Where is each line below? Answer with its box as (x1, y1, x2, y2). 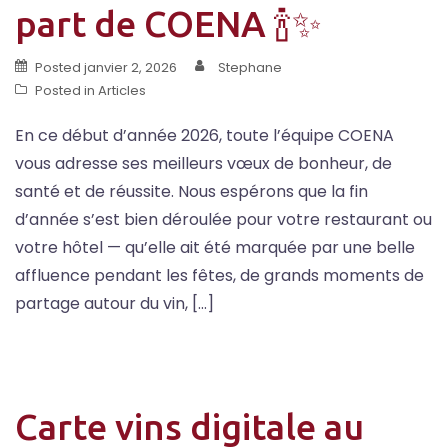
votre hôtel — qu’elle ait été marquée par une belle (15, 235, 415, 259)
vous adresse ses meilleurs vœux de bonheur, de (15, 151, 392, 175)
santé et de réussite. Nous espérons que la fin (15, 179, 368, 203)
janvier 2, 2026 (84, 57, 177, 77)
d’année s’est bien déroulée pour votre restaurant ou (15, 207, 432, 231)
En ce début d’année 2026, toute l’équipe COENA (15, 123, 394, 147)
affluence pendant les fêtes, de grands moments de (15, 263, 424, 287)
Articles (98, 80, 146, 100)
